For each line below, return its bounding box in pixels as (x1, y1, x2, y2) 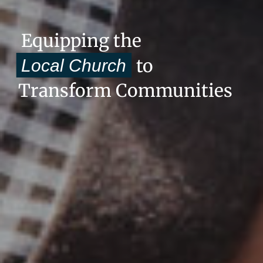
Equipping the (21, 29, 142, 52)
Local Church (21, 55, 127, 75)
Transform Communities (18, 79, 233, 102)
